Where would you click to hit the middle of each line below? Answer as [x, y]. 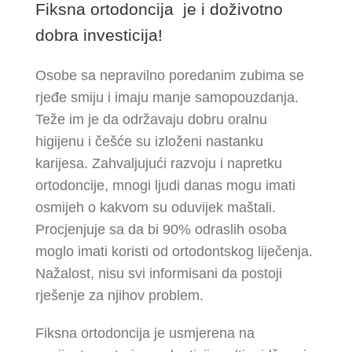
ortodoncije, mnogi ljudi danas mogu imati [165, 185]
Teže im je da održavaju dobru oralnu [151, 119]
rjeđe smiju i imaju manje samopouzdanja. [169, 97]
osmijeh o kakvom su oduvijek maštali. [156, 207]
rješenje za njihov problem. [119, 295]
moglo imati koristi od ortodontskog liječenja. [176, 251]
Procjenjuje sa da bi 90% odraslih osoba [161, 229]
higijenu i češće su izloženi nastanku [149, 141]
